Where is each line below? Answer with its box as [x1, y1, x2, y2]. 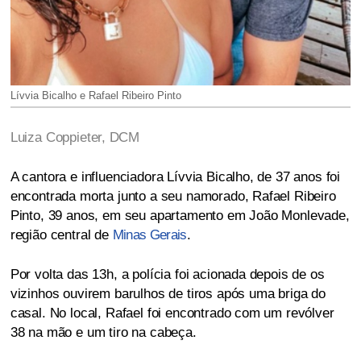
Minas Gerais [112, 226, 187, 243]
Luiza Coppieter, [10, 129, 110, 145]
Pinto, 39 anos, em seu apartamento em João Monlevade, [10, 207, 350, 223]
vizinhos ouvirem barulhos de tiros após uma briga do [10, 285, 326, 301]
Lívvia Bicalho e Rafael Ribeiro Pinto [10, 89, 181, 102]
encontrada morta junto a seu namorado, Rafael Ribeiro [10, 188, 336, 204]
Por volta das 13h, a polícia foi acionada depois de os [10, 266, 325, 282]
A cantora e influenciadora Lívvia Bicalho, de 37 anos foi [10, 168, 341, 185]
